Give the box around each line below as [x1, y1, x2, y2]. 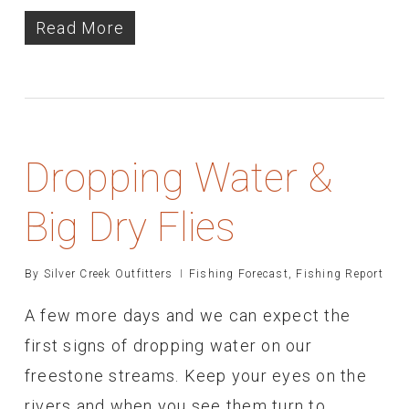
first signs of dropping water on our [24, 335, 312, 355]
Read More [35, 17, 125, 37]
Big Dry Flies [24, 203, 236, 251]
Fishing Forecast [188, 267, 288, 280]
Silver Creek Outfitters [43, 267, 173, 280]
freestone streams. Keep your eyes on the [24, 365, 367, 385]
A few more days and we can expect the [24, 305, 351, 325]
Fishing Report [296, 267, 383, 280]
